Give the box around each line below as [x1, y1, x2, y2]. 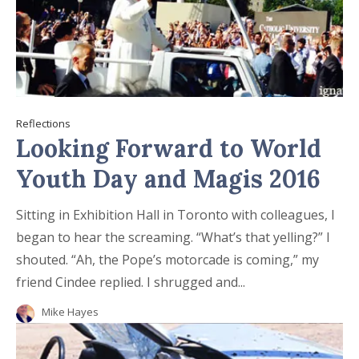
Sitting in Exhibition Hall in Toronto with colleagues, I [16, 205, 335, 224]
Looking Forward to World [16, 132, 321, 163]
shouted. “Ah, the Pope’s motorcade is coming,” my [16, 250, 71, 268]
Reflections [16, 115, 71, 131]
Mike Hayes [42, 304, 99, 319]
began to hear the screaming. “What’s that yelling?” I [16, 228, 196, 246]
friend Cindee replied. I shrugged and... [147, 272, 245, 291]
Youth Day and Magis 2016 [16, 163, 321, 194]
